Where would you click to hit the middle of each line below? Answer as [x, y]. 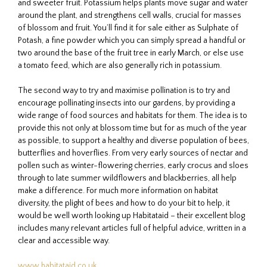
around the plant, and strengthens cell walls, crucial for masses [130, 15]
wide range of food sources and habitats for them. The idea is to [133, 115]
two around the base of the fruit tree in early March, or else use [131, 53]
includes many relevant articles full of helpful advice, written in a [132, 228]
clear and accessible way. [64, 240]
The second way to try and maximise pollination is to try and [124, 90]
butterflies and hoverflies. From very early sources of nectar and [133, 153]
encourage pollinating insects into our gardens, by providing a [127, 103]
